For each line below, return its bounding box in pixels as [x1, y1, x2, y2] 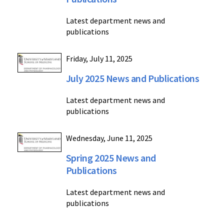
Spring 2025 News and [65, 151, 156, 164]
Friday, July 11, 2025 [65, 53, 132, 63]
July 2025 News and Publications [65, 72, 199, 84]
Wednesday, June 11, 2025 [65, 133, 152, 143]
